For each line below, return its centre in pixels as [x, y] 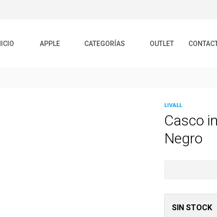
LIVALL [173, 105]
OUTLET [162, 44]
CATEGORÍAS [105, 44]
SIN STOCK [192, 208]
